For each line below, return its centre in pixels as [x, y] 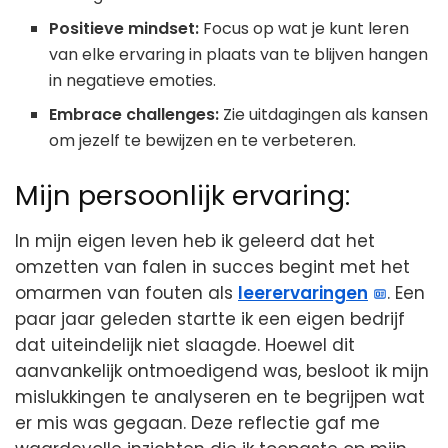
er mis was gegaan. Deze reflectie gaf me [197, 422]
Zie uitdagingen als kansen [324, 115]
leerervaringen [303, 292]
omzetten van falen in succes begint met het [212, 266]
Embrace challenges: [134, 115]
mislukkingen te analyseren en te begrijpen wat [220, 396]
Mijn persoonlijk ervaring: [182, 196]
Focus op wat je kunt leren [304, 29]
